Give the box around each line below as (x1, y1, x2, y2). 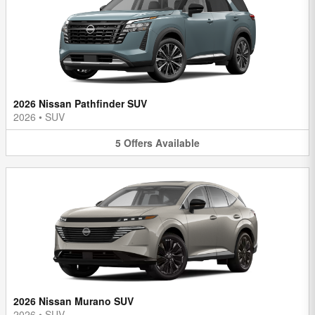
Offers (124, 135, 153, 150)
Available (155, 135, 200, 150)
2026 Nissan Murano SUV (13, 294, 134, 309)
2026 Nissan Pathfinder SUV (13, 96, 147, 110)
